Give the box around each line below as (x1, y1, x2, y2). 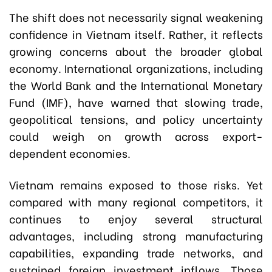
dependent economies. (9, 144, 131, 161)
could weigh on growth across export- (9, 127, 263, 144)
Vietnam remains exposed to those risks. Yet (9, 176, 263, 193)
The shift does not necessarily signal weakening (9, 8, 263, 25)
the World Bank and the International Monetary (9, 76, 263, 93)
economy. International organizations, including (9, 59, 263, 76)
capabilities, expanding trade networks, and (9, 244, 263, 261)
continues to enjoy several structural (9, 210, 263, 227)
